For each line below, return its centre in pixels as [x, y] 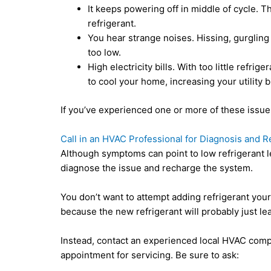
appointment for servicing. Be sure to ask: [150, 255]
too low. [105, 53]
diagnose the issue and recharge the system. [157, 168]
